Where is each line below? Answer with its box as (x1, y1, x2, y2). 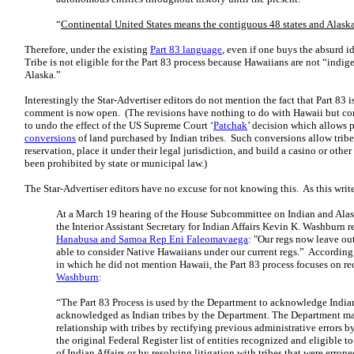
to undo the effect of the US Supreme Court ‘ (24, 119, 213, 131)
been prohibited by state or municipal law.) (24, 157, 207, 169)
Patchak (213, 119, 247, 131)
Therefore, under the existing (24, 43, 150, 55)
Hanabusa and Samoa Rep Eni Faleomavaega (56, 233, 248, 245)
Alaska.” (24, 69, 61, 81)
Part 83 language (150, 43, 222, 55)
